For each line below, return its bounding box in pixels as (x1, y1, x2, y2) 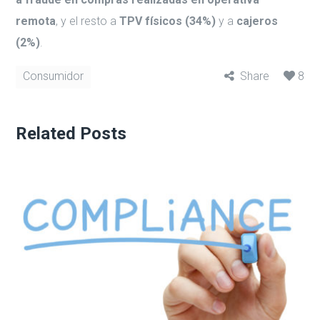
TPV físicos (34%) (119, 14, 216, 29)
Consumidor (23, 69, 84, 84)
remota (16, 14, 56, 29)
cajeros (236, 14, 279, 29)
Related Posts (16, 124, 127, 144)
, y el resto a (56, 14, 120, 29)
